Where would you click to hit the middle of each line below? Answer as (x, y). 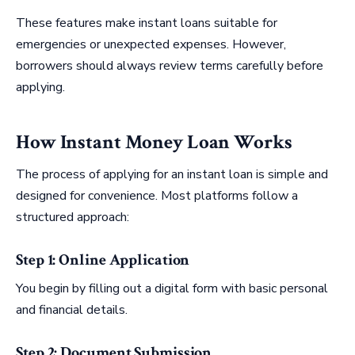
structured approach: (73, 218)
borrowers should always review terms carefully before (170, 66)
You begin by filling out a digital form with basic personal (172, 289)
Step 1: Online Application (103, 260)
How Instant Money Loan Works (154, 142)
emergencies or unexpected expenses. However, (151, 45)
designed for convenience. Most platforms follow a (157, 196)
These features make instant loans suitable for (147, 23)
